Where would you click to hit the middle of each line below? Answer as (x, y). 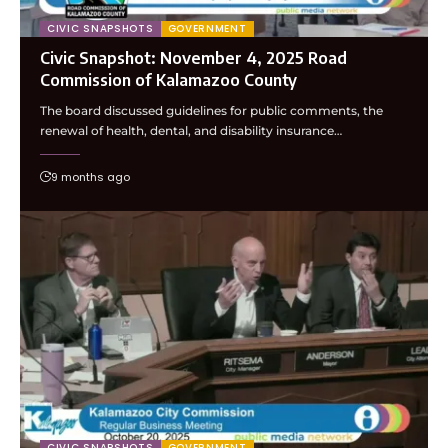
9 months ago (90, 176)
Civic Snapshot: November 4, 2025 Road (193, 57)
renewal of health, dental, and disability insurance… (191, 130)
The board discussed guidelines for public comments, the (211, 110)
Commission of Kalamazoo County (168, 79)
